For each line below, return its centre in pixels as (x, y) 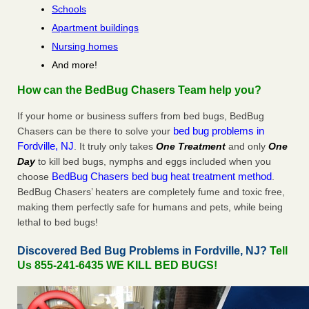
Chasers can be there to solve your (95, 131)
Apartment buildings (95, 28)
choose (34, 177)
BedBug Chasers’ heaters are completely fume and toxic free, (151, 192)
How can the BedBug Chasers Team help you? (139, 90)
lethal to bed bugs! (58, 222)
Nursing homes (85, 47)
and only (247, 147)
